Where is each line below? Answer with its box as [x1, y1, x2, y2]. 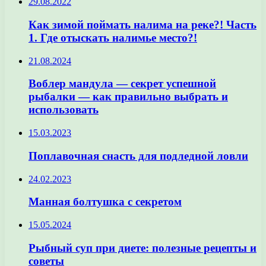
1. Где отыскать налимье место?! [28, 31, 197, 44]
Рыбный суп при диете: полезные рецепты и [28, 241, 256, 254]
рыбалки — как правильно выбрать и [28, 90, 228, 103]
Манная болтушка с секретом [28, 195, 182, 208]
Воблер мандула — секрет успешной [28, 77, 216, 90]
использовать [28, 103, 99, 116]
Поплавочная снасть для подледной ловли [28, 149, 248, 162]
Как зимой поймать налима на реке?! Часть [28, 18, 256, 31]
